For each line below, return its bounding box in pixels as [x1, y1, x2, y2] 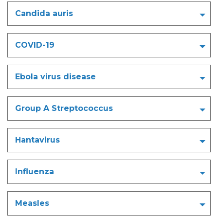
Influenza [15, 166, 56, 176]
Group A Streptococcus [15, 103, 113, 113]
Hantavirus [15, 135, 62, 145]
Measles [15, 198, 49, 208]
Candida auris [15, 8, 73, 18]
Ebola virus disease [15, 72, 96, 81]
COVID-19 [15, 40, 54, 50]
